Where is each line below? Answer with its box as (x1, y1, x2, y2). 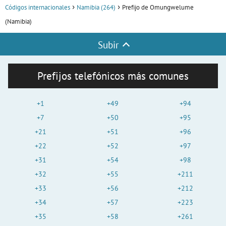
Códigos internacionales (5, 3, 70, 12)
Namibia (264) (77, 3, 116, 12)
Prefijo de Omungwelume (122, 3, 194, 12)
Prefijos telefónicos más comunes (37, 69, 189, 83)
